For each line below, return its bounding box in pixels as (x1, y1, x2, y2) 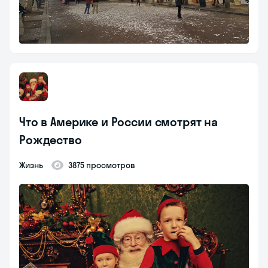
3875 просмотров (68, 160, 135, 171)
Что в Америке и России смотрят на (19, 114, 218, 130)
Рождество (19, 132, 82, 148)
